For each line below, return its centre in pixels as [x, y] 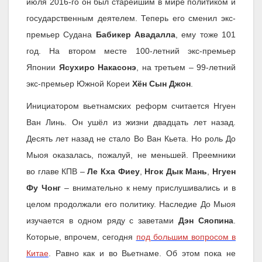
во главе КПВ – [57, 172]
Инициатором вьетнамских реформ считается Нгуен [131, 106]
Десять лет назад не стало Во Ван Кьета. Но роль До [131, 139]
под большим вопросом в [186, 237]
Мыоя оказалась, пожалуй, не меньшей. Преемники [131, 155]
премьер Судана [61, 35]
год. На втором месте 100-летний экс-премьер [131, 51]
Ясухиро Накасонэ [97, 68]
